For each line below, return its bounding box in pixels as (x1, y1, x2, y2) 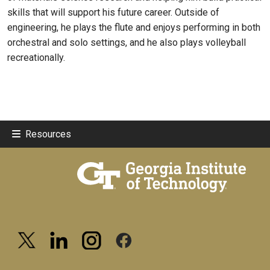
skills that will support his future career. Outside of (7, 7, 219, 19)
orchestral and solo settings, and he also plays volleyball (7, 37, 246, 49)
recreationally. (7, 52, 67, 64)
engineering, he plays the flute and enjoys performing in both (7, 22, 260, 34)
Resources (25, 128, 71, 140)
